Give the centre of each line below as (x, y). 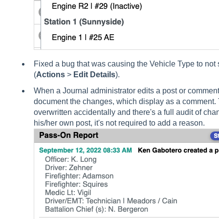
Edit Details (94, 74)
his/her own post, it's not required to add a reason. (120, 123)
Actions (50, 74)
